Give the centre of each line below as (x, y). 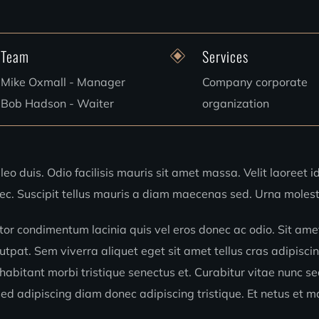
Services (225, 56)
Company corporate (255, 82)
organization (235, 103)
